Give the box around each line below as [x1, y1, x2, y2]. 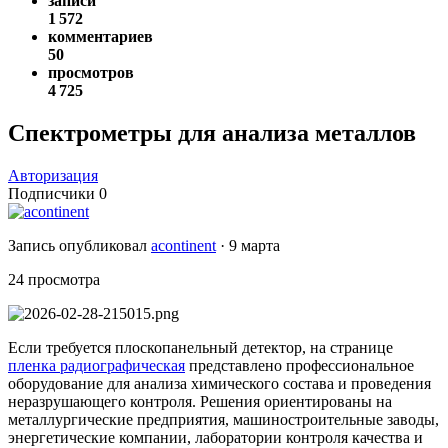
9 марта [229, 237, 280, 255]
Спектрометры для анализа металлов [8, 120, 416, 147]
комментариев [48, 28, 153, 46]
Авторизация [8, 167, 98, 185]
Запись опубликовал [8, 237, 151, 255]
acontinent [151, 237, 216, 255]
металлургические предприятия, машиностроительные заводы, [8, 411, 439, 429]
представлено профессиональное [185, 357, 414, 375]
